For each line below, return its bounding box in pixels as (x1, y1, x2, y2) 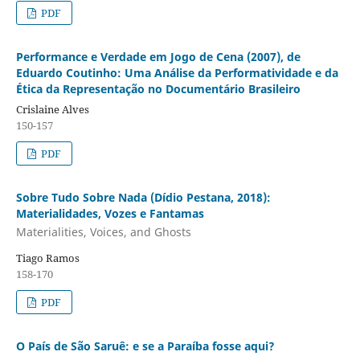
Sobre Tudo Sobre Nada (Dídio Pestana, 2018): (15, 189, 271, 205)
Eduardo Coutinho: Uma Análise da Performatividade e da (15, 64, 338, 80)
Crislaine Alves (15, 101, 89, 117)
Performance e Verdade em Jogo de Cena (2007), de (15, 48, 301, 64)
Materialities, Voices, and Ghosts (15, 224, 191, 240)
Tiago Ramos (15, 251, 80, 266)
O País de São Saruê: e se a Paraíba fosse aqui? (15, 338, 275, 354)
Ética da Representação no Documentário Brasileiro (15, 80, 301, 96)
